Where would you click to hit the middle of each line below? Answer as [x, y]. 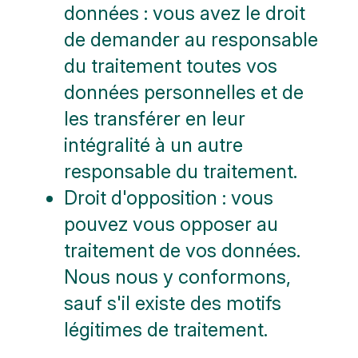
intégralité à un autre [153, 145]
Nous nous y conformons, [177, 276]
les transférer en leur [155, 118]
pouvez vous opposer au [171, 224]
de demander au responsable [191, 39]
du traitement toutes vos [171, 66]
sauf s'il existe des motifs [173, 303]
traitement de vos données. [182, 250]
